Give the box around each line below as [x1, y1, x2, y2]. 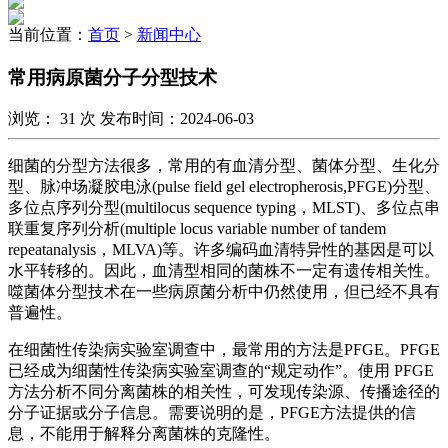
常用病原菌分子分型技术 [8, 66, 217, 88]
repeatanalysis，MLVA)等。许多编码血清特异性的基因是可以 [8, 241, 434, 259]
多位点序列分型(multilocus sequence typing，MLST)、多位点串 [8, 199, 440, 217]
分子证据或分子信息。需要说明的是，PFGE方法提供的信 [8, 404, 416, 422]
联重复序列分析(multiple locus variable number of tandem [8, 220, 386, 238]
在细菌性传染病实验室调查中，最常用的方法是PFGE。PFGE [8, 341, 440, 359]
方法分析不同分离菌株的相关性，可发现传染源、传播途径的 [8, 383, 440, 401]
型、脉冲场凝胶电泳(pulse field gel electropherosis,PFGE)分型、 [8, 178, 440, 196]
